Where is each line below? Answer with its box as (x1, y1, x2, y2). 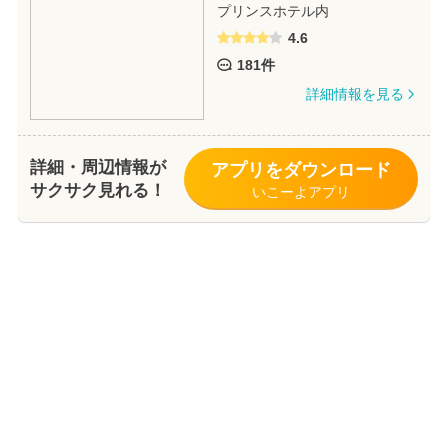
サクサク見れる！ (29, 180, 166, 200)
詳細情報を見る (305, 85, 404, 102)
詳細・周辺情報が (29, 157, 166, 177)
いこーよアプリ (251, 183, 350, 200)
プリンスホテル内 (216, 2, 329, 19)
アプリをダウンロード (210, 159, 391, 180)
